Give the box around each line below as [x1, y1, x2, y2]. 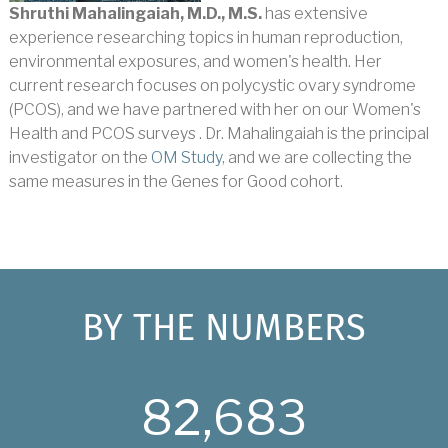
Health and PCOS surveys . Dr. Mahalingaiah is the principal [8, 123, 429, 143]
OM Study [150, 147, 222, 167]
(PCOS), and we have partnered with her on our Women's [8, 99, 421, 119]
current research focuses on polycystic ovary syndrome [8, 75, 416, 95]
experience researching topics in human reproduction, [8, 27, 403, 47]
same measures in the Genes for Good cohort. [8, 171, 343, 191]
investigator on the [8, 147, 151, 167]
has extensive [261, 3, 368, 23]
